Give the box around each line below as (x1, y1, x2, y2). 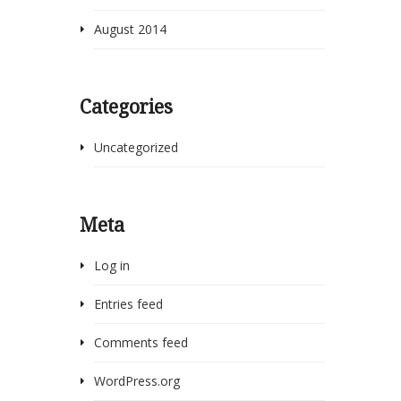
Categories (80, 93, 174, 119)
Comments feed (93, 333, 188, 351)
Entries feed (93, 294, 163, 312)
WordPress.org (93, 371, 180, 389)
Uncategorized (93, 138, 178, 156)
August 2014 (93, 20, 166, 38)
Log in (93, 256, 130, 274)
